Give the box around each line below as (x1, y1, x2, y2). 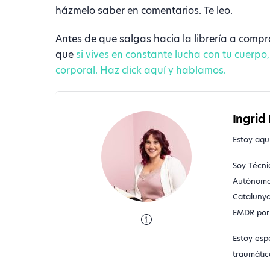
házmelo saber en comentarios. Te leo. (55, 4, 233, 18)
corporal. (55, 63, 100, 78)
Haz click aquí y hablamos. (100, 63, 228, 78)
